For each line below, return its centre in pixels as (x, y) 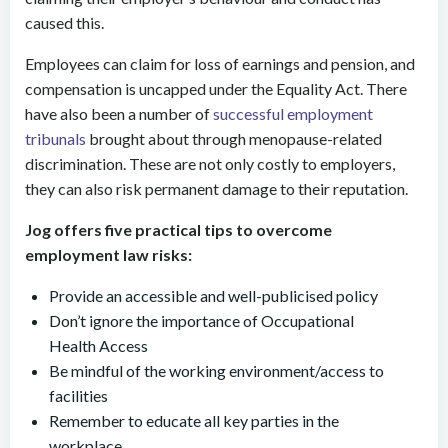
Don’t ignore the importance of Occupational (201, 320)
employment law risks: (108, 254)
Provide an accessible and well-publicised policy (213, 295)
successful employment (293, 113)
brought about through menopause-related (234, 138)
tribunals (55, 138)
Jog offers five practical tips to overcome (178, 229)
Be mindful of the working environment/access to (216, 370)
